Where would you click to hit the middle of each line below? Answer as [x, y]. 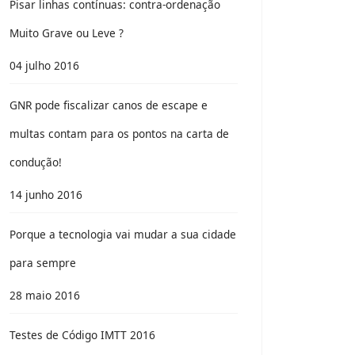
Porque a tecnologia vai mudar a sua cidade [123, 234]
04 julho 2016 [44, 65]
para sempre [43, 263]
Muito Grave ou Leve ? [67, 33]
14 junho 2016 [46, 195]
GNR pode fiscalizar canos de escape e [109, 105]
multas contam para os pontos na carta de [119, 134]
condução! [36, 162]
